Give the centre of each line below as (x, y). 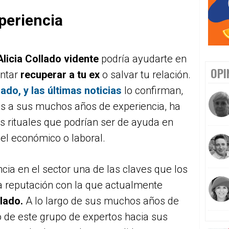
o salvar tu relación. (146, 75)
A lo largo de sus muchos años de (102, 201)
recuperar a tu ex (61, 75)
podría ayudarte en (144, 59)
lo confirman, (152, 90)
